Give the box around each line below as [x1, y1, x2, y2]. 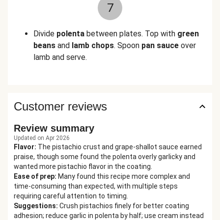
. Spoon [114, 41, 141, 50]
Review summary [14, 123, 94, 134]
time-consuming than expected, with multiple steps [14, 182, 178, 190]
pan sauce [141, 41, 179, 50]
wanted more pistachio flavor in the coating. [14, 163, 152, 170]
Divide [33, 29, 55, 38]
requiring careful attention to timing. [14, 192, 128, 200]
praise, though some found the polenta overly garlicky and [14, 153, 195, 161]
